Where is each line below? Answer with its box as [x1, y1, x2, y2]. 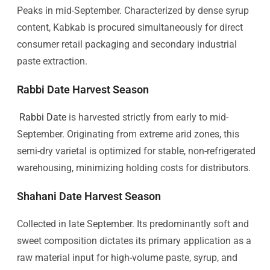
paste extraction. [17, 55, 87, 67]
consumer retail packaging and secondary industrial [17, 38, 237, 50]
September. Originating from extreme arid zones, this [17, 128, 239, 140]
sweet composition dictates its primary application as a [17, 234, 251, 246]
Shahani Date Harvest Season [17, 189, 161, 202]
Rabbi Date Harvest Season [17, 83, 149, 96]
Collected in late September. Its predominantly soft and [17, 218, 249, 230]
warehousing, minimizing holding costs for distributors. [17, 162, 251, 174]
